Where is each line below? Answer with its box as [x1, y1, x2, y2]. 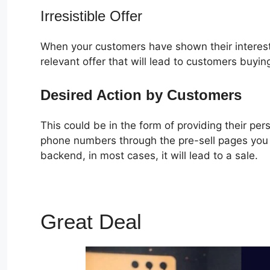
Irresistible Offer [40, 7, 146, 24]
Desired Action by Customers [40, 87, 242, 104]
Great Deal [40, 210, 146, 234]
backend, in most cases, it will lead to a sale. [40, 149, 258, 162]
